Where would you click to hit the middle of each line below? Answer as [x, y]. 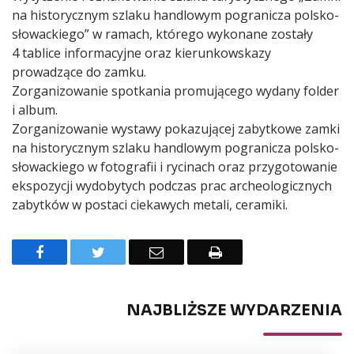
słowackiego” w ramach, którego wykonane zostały [162, 34]
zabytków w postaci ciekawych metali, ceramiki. [150, 204]
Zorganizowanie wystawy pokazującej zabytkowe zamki [176, 128]
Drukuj [244, 251]
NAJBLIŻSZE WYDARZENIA [234, 310]
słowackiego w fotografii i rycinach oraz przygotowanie [175, 166]
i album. [35, 109]
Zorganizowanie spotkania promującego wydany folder [175, 90]
